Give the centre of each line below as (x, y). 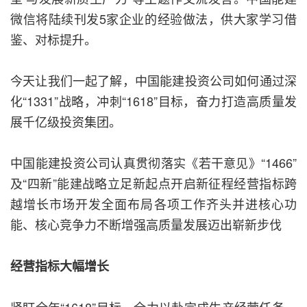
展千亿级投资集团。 (66, 122)
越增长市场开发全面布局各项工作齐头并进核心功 (153, 204)
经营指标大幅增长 (60, 266)
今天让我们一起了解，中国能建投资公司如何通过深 (153, 81)
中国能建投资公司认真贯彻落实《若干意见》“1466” (153, 163)
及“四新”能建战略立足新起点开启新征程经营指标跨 (153, 183)
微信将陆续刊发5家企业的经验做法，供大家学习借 (153, 19)
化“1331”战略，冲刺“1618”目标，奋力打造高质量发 (153, 101)
